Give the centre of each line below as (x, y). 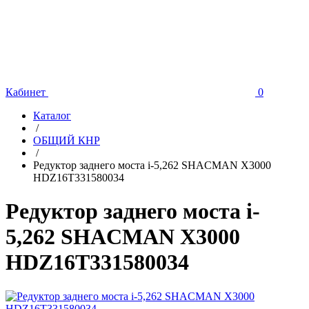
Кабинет (26, 92)
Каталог (52, 115)
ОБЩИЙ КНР (67, 140)
